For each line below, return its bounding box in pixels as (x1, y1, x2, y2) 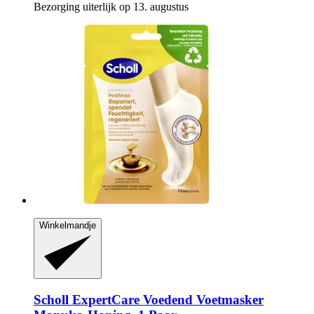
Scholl (34, 292, 69, 307)
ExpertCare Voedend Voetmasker (69, 292, 264, 307)
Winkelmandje (39, 219, 96, 231)
